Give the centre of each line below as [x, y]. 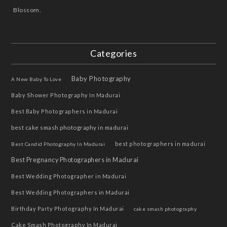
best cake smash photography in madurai [70, 128]
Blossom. [27, 10]
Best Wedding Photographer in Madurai [69, 176]
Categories [113, 53]
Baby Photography [101, 79]
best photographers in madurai [160, 144]
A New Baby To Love [36, 79]
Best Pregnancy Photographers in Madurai [75, 160]
